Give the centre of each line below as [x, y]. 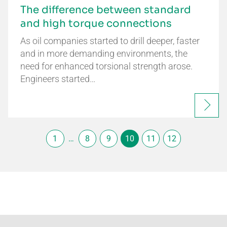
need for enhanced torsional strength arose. [106, 66]
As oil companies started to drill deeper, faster [110, 41]
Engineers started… [58, 79]
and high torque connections [96, 24]
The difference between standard [106, 10]
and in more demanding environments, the [104, 54]
